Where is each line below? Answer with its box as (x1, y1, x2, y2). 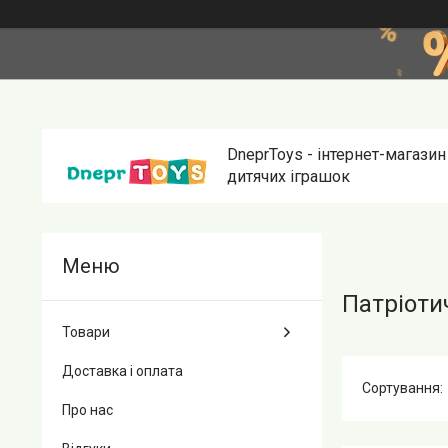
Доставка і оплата (62, 363, 183, 379)
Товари (62, 324, 110, 340)
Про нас (62, 402, 113, 418)
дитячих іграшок (227, 167, 350, 186)
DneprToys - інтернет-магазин (227, 145, 446, 164)
